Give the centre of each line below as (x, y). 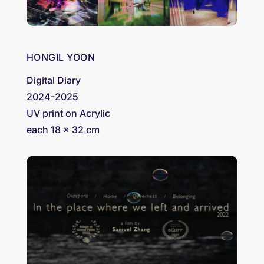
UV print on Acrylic (68, 113)
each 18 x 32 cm (63, 129)
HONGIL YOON (61, 57)
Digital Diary (53, 80)
